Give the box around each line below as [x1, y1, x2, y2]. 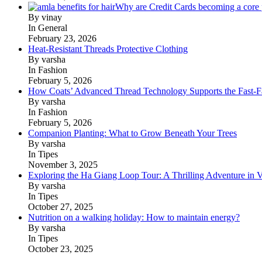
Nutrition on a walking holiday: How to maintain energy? [28, 212, 240, 222]
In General [28, 22, 67, 33]
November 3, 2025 [28, 159, 98, 170]
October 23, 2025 [28, 243, 93, 254]
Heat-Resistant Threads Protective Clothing [28, 43, 188, 54]
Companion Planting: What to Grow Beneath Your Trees [28, 127, 237, 138]
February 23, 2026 [28, 33, 96, 43]
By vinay [28, 12, 62, 22]
